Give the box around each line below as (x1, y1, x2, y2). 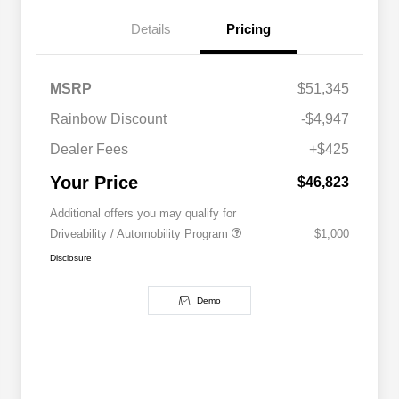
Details (130, 21, 171, 37)
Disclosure (50, 253, 92, 264)
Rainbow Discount (50, 111, 167, 127)
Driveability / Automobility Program (50, 227, 232, 241)
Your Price (50, 173, 138, 193)
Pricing (226, 21, 271, 37)
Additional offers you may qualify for (50, 207, 236, 221)
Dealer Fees (50, 142, 128, 158)
